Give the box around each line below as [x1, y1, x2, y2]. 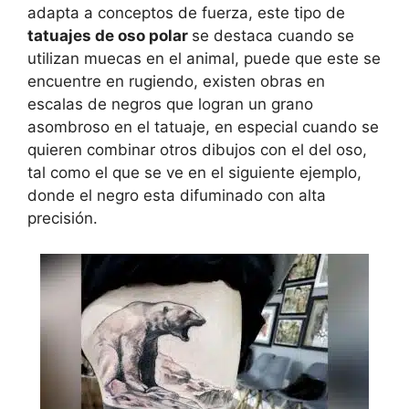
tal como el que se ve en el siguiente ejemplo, [27, 163, 362, 183]
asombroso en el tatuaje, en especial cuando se [27, 118, 379, 137]
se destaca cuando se [192, 26, 354, 46]
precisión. [27, 209, 98, 228]
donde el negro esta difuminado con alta [27, 186, 326, 205]
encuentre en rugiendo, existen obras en [27, 72, 325, 91]
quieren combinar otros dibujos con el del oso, [27, 141, 367, 160]
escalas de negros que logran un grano [27, 95, 313, 114]
